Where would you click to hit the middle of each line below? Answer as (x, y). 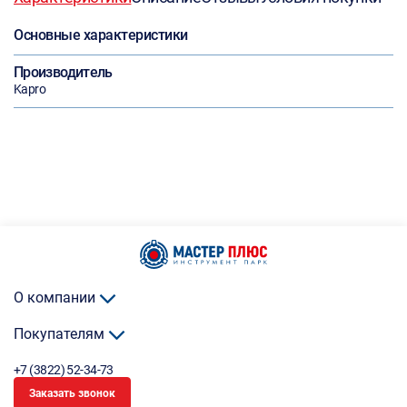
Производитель (63, 72)
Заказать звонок (72, 393)
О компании (56, 298)
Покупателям (61, 334)
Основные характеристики (101, 35)
